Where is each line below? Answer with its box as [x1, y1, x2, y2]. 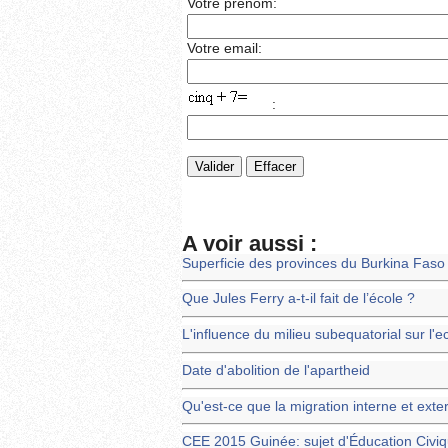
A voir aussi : [182, 230, 317, 256]
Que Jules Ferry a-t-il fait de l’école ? [182, 291, 415, 307]
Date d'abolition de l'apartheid [182, 362, 370, 378]
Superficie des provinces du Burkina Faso [182, 255, 445, 271]
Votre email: [187, 40, 262, 56]
